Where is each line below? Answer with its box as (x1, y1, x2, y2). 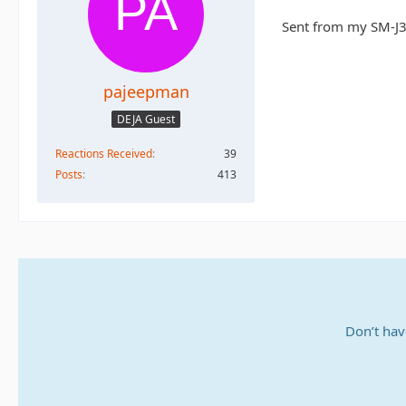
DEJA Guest (117, 111, 175, 127)
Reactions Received (55, 145, 152, 161)
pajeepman (102, 81, 189, 103)
